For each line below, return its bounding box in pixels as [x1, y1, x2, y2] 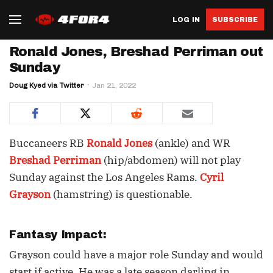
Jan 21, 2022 [92, 81, 136, 90]
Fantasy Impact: [9, 229, 110, 241]
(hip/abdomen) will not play [101, 154, 241, 167]
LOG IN [172, 15, 200, 23]
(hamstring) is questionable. [51, 188, 193, 201]
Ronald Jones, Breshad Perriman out [9, 44, 263, 59]
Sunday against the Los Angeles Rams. [9, 171, 200, 184]
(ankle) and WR [152, 136, 230, 150]
